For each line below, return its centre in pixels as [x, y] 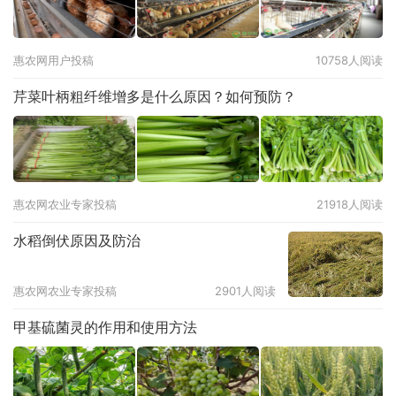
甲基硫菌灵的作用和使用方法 [105, 327]
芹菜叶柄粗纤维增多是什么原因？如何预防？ [155, 96]
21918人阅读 [350, 204]
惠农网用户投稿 [53, 60]
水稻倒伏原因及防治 [77, 240]
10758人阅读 [349, 60]
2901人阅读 [245, 291]
